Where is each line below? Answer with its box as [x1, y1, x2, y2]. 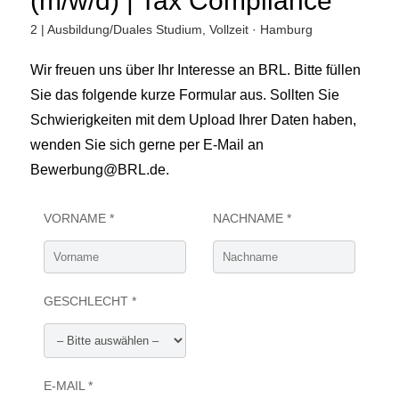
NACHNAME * [212, 211, 291, 225]
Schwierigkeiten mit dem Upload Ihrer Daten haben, [29, 112, 356, 127]
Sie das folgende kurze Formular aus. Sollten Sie [29, 87, 339, 102]
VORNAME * [43, 211, 114, 225]
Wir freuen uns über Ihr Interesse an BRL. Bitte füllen [29, 62, 361, 77]
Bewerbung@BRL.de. [29, 162, 169, 177]
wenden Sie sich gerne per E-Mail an [29, 137, 264, 152]
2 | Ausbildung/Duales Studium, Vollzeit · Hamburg [29, 22, 313, 37]
